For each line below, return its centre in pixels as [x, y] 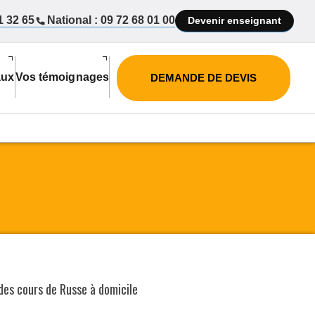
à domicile [112, 289]
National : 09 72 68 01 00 [111, 20]
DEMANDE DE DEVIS [204, 78]
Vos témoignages [62, 77]
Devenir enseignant [234, 20]
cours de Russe [52, 289]
